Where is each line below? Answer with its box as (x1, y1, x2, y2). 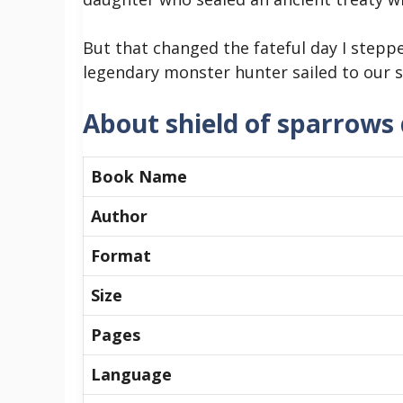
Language (91, 363, 172, 385)
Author (91, 204, 148, 227)
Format (91, 244, 151, 266)
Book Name (91, 165, 187, 187)
